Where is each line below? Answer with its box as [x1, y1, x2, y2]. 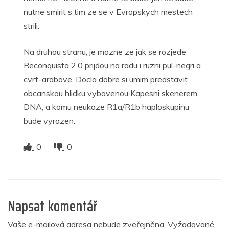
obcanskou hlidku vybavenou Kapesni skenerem [24, 87, 197, 98]
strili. [24, 20, 39, 31]
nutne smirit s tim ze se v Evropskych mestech [24, 6, 193, 17]
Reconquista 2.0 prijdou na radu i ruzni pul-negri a [24, 60, 201, 71]
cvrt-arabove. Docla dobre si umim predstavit [24, 74, 188, 84]
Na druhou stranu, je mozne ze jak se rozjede [24, 46, 186, 57]
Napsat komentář [8, 195, 97, 217]
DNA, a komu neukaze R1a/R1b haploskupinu [24, 101, 189, 112]
